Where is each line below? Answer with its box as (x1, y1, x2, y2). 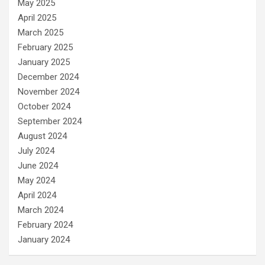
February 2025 (18, 42, 73, 53)
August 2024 (18, 131, 67, 142)
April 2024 (18, 190, 56, 201)
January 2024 (18, 234, 70, 245)
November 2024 (18, 86, 79, 98)
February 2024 (18, 219, 73, 231)
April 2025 (18, 12, 56, 24)
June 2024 (18, 160, 58, 172)
